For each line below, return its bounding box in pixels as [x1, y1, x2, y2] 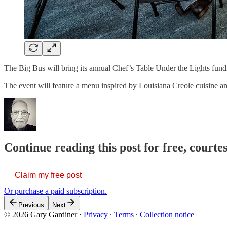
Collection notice [140, 210, 194, 219]
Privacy [84, 210, 108, 219]
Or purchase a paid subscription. [4, 186, 107, 196]
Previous [18, 201, 44, 209]
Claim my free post [15, 171, 82, 180]
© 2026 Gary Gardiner [4, 210, 77, 219]
